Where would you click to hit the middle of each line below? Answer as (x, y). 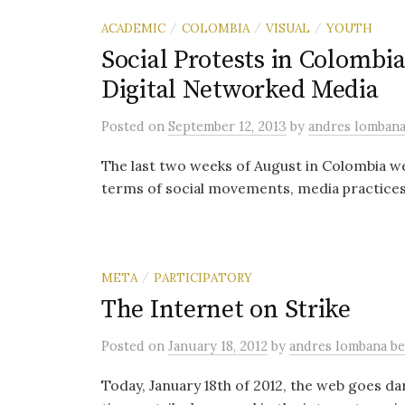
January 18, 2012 (218, 346)
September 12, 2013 (227, 126)
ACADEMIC (133, 28)
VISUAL (288, 28)
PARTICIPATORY (203, 278)
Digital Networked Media (240, 90)
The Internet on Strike (226, 310)
